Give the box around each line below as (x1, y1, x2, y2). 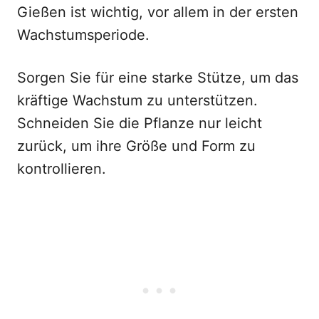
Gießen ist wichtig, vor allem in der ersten (17, 4, 298, 21)
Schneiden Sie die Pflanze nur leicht (17, 115, 262, 132)
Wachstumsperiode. (17, 26, 150, 43)
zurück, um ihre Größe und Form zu (17, 137, 256, 155)
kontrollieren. (17, 160, 106, 177)
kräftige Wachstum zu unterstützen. (17, 92, 258, 109)
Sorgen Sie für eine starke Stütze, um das (17, 69, 298, 86)
